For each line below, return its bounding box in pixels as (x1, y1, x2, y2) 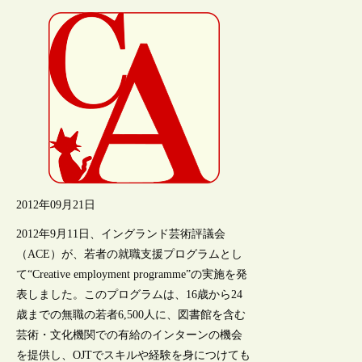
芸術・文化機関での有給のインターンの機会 (16, 328, 243, 341)
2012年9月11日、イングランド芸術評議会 (16, 227, 226, 240)
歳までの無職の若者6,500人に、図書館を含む (16, 308, 246, 321)
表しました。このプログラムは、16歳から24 (16, 288, 243, 301)
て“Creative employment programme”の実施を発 (16, 267, 248, 280)
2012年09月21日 (16, 198, 96, 211)
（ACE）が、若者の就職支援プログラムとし (16, 247, 243, 260)
